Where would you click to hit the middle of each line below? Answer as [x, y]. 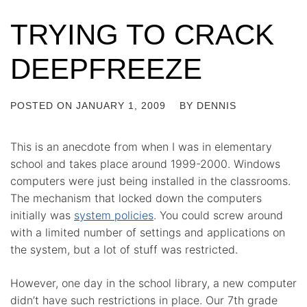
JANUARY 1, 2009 [121, 106]
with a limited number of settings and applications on [148, 232]
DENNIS [217, 106]
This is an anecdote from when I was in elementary [141, 147]
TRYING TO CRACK [142, 35]
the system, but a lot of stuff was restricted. [124, 249]
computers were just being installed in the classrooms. [150, 181]
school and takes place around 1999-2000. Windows [145, 164]
